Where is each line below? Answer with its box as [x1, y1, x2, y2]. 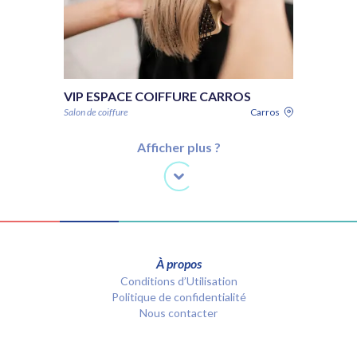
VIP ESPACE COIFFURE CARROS [64, 88, 251, 104]
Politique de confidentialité [111, 290, 246, 304]
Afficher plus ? [136, 139, 221, 155]
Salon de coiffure [64, 106, 128, 118]
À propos [155, 256, 202, 271]
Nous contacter [139, 306, 218, 320]
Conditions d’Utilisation [120, 274, 237, 288]
